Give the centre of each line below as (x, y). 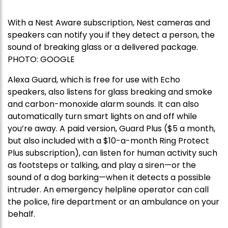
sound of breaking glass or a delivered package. (103, 47)
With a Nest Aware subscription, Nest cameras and (109, 23)
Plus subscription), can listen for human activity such (112, 153)
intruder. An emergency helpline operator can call (108, 190)
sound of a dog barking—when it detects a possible (109, 178)
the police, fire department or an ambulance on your (113, 202)
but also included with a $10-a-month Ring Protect (108, 141)
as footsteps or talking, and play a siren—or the (102, 165)
